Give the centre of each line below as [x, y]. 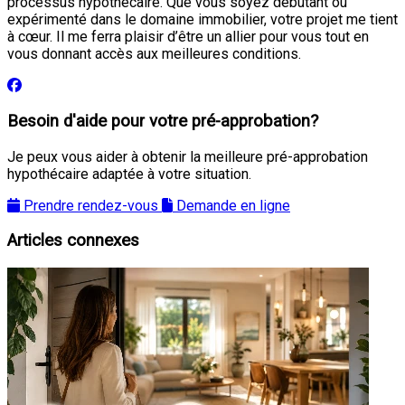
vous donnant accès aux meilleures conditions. [154, 54]
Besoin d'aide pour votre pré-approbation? [163, 121]
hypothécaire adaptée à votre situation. [129, 174]
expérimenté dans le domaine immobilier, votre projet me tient [202, 20]
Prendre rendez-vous [91, 205]
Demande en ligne [233, 205]
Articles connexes [73, 241]
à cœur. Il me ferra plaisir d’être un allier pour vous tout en [188, 37]
